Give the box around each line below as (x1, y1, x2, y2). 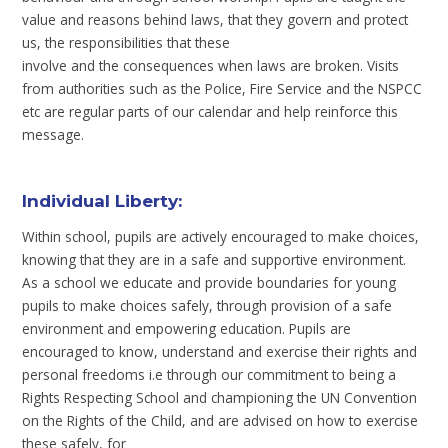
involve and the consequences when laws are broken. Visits (22, 55, 400, 75)
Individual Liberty (22, 191, 179, 212)
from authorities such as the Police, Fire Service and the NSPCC (22, 78, 423, 98)
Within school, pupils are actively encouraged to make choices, (22, 227, 420, 247)
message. (22, 124, 85, 144)
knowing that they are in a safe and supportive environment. (22, 250, 407, 270)
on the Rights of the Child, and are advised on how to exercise (22, 411, 419, 431)
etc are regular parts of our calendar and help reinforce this (22, 101, 399, 121)
